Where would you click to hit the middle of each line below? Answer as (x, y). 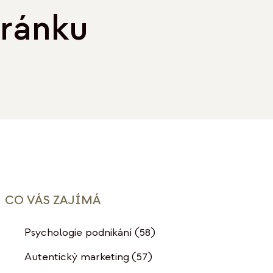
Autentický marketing (76, 257)
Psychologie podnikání (78, 232)
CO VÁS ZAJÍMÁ (52, 200)
